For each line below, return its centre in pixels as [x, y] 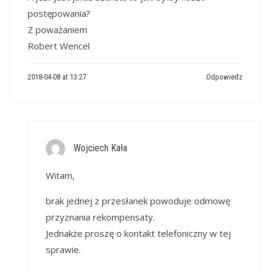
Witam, [60, 175]
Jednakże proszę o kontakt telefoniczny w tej [138, 233]
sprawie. [63, 249]
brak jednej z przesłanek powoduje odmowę [138, 200]
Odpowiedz [224, 77]
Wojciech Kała [100, 148]
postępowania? [59, 13]
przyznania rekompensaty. [100, 217]
